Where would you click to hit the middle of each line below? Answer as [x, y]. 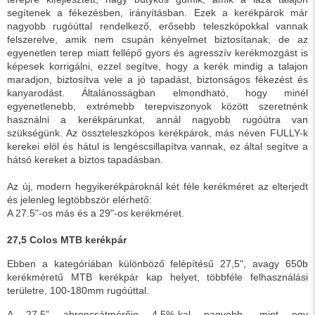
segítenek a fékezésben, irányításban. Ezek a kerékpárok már [157, 13]
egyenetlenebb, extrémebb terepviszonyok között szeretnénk [157, 106]
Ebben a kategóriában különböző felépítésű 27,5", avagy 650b [157, 264]
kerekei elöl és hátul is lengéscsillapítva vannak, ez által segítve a [157, 146]
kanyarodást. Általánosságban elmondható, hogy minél [157, 93]
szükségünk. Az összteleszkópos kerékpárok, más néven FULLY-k [157, 133]
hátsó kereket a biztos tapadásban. [85, 160]
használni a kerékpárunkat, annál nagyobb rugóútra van [157, 120]
